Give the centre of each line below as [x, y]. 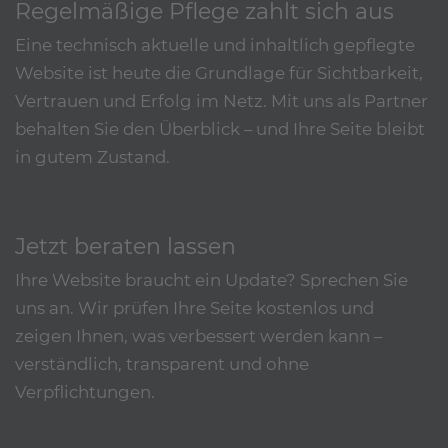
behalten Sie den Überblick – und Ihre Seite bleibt [220, 129]
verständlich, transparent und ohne [162, 364]
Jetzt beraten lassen [125, 246]
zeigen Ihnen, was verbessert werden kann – [198, 336]
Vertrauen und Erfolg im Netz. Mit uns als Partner [221, 101]
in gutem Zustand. [92, 157]
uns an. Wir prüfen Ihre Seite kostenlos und [194, 308]
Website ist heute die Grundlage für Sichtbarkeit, [219, 73]
